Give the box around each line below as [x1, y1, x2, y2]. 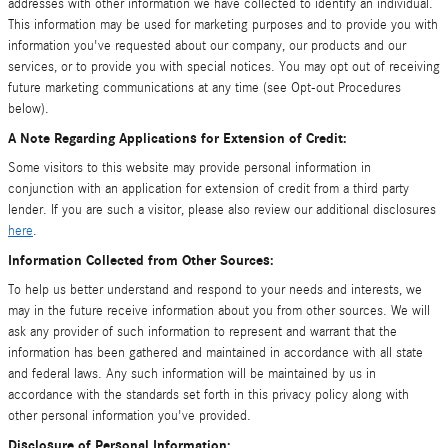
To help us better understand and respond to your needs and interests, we [8, 282, 422, 298]
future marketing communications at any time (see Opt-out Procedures [8, 80, 401, 96]
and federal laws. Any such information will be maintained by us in [8, 366, 376, 382]
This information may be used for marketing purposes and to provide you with [8, 17, 438, 33]
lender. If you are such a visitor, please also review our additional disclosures [8, 202, 436, 218]
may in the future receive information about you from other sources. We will [8, 303, 430, 319]
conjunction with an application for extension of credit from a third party [8, 181, 409, 197]
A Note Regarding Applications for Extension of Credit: [8, 130, 347, 147]
